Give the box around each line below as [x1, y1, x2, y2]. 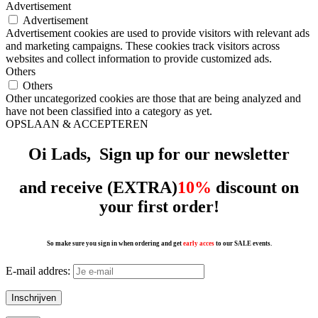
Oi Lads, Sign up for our [28, 145, 214, 164]
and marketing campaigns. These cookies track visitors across [6, 40, 280, 53]
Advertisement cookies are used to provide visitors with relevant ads [6, 27, 309, 40]
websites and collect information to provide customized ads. [6, 53, 272, 65]
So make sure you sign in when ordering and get [46, 239, 182, 247]
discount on [212, 177, 299, 197]
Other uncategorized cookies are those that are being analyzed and [6, 92, 301, 105]
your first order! [99, 197, 219, 216]
